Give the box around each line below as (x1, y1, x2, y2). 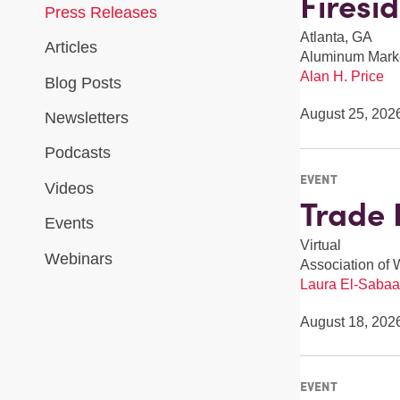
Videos (45, 179, 94, 197)
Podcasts (45, 144, 111, 162)
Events (45, 214, 94, 233)
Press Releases (45, 3, 157, 21)
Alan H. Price (299, 69, 384, 85)
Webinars (45, 249, 112, 268)
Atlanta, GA (299, 29, 372, 46)
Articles (45, 38, 97, 57)
